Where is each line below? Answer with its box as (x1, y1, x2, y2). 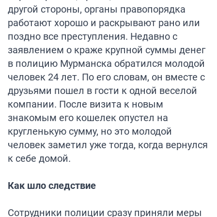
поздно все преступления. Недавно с (8, 29, 177, 43)
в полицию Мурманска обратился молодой (8, 56, 205, 70)
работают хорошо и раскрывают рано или (8, 15, 200, 29)
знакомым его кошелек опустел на (8, 110, 168, 124)
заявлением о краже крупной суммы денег (8, 43, 205, 56)
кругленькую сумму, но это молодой (8, 124, 172, 138)
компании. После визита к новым (8, 97, 163, 110)
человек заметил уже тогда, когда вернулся (8, 138, 208, 151)
